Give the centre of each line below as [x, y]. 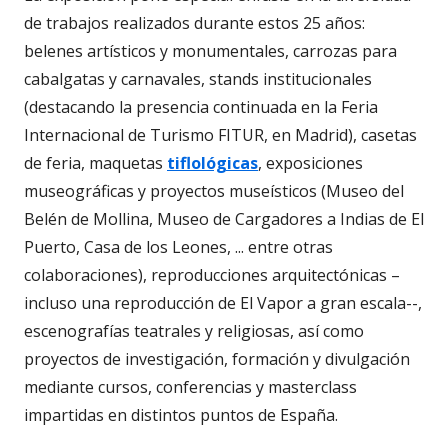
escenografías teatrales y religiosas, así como [194, 331]
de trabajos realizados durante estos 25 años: [194, 23]
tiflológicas [212, 163]
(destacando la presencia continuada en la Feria [201, 107]
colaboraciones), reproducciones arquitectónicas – [212, 275]
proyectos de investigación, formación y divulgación [217, 359]
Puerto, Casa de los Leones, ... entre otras [178, 247]
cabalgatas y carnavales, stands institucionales [198, 79]
